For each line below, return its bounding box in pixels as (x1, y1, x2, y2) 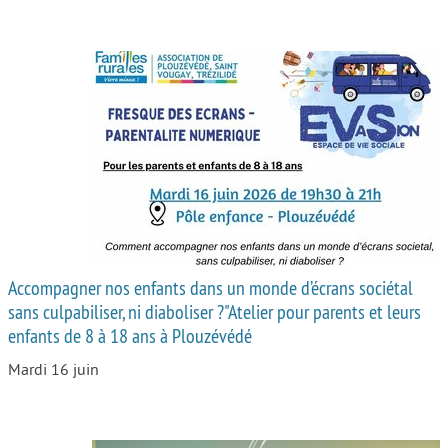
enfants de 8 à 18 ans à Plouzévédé (8, 323, 252, 349)
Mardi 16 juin (8, 361, 99, 380)
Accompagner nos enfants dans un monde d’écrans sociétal (8, 275, 413, 301)
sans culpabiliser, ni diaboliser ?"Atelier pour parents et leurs (8, 299, 421, 325)
